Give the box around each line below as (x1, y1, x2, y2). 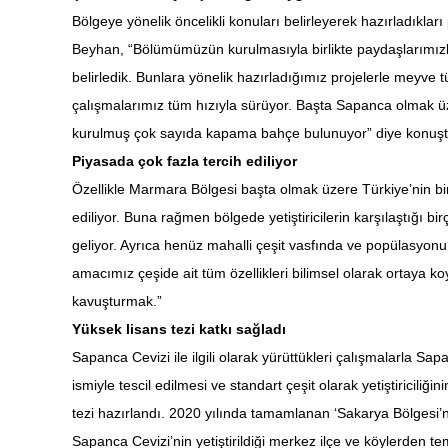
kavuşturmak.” (72, 293, 162, 309)
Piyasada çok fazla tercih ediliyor (72, 153, 297, 169)
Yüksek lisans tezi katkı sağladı (72, 321, 286, 337)
